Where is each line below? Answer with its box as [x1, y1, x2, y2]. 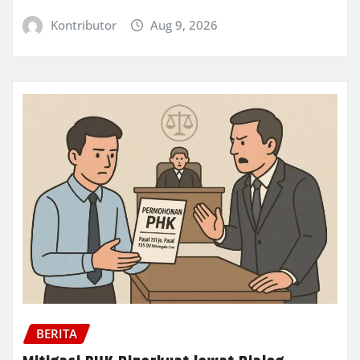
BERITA [36, 325, 77, 342]
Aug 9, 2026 [150, 17, 219, 34]
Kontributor [50, 17, 117, 34]
